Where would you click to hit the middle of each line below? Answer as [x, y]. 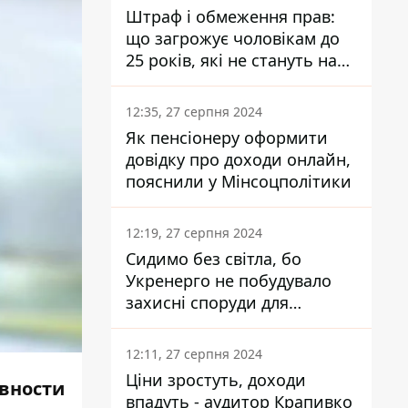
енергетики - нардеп [209, 324]
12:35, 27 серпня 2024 [194, 112]
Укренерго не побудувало [229, 280]
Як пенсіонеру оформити [227, 138]
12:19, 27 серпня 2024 [194, 233]
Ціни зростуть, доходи [216, 380]
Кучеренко [168, 346]
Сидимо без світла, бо [214, 259]
